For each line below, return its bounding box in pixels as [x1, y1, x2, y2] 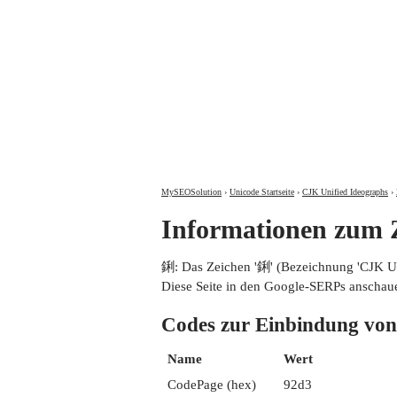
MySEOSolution [161, 187, 222, 197]
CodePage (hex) [167, 378, 256, 392]
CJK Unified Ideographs [302, 187, 388, 197]
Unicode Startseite [230, 187, 294, 197]
